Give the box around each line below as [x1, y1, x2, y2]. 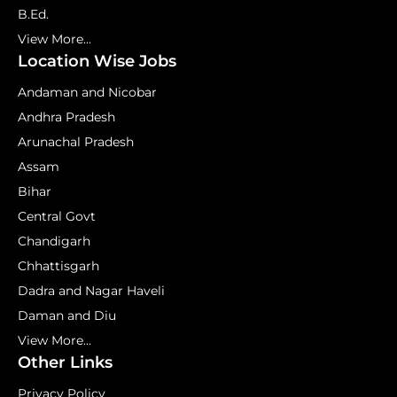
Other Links [18, 353, 113, 372]
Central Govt [18, 208, 96, 224]
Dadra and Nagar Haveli [18, 283, 165, 299]
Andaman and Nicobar [18, 84, 157, 100]
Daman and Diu [18, 307, 116, 323]
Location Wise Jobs [18, 51, 176, 71]
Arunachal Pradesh [18, 134, 134, 150]
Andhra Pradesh [18, 109, 115, 125]
